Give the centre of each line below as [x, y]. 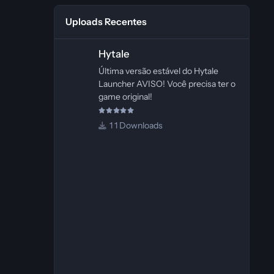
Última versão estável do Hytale [158, 71]
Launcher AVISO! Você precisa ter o [167, 83]
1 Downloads [138, 126]
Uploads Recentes [106, 22]
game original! [125, 96]
